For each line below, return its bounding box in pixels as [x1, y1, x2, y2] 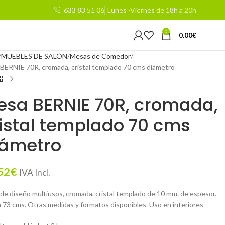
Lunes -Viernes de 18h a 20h [107, 6, 196, 14]
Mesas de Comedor [69, 52, 131, 60]
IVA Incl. [19, 167, 50, 178]
